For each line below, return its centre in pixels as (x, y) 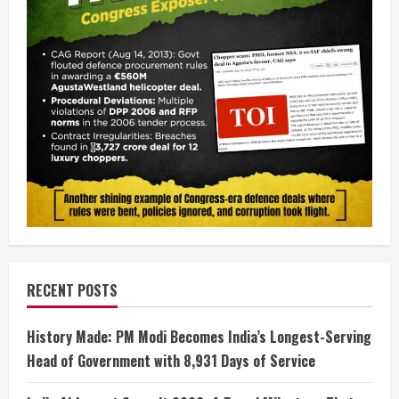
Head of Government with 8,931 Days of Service (171, 360)
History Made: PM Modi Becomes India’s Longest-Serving (199, 336)
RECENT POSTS (72, 290)
